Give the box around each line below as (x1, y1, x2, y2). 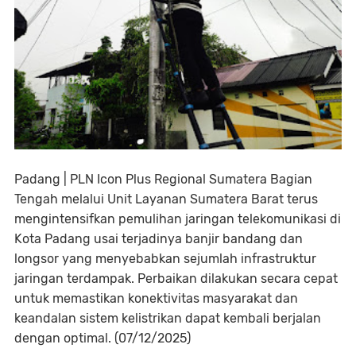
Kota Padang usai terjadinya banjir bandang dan (14, 231, 303, 246)
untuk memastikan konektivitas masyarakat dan (14, 291, 298, 306)
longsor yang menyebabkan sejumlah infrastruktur (14, 251, 316, 266)
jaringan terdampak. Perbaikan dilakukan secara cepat (14, 271, 338, 286)
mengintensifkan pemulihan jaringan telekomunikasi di (14, 211, 341, 226)
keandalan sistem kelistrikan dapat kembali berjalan (14, 311, 321, 326)
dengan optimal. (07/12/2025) (14, 331, 191, 346)
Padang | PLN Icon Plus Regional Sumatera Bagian (14, 172, 312, 187)
